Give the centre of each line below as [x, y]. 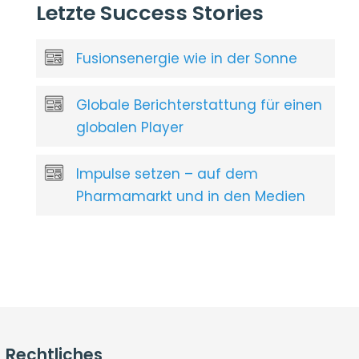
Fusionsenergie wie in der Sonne [187, 58]
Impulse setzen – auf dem [167, 174]
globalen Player [130, 127]
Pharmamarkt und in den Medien [191, 196]
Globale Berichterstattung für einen [200, 105]
